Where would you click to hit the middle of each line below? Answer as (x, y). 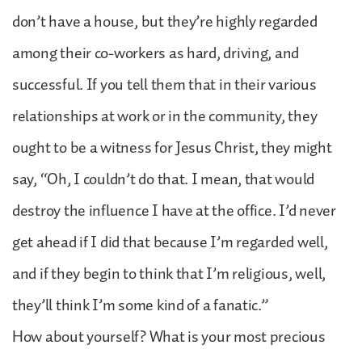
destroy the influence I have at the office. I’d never (174, 210)
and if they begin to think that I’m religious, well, (169, 274)
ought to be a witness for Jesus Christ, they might (172, 147)
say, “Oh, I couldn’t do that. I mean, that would (164, 179)
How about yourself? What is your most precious (169, 337)
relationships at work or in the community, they (165, 116)
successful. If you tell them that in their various (164, 84)
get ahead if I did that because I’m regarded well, (170, 242)
